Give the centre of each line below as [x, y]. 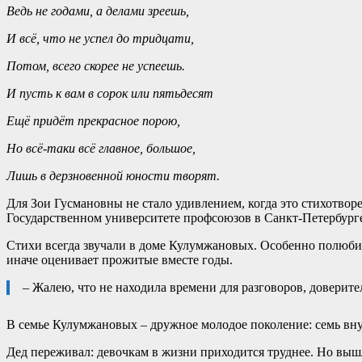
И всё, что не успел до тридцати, [100, 38]
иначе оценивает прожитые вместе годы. [120, 259]
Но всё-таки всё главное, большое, [101, 148]
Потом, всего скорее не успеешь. [96, 65]
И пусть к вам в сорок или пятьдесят [110, 93]
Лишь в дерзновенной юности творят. [113, 175]
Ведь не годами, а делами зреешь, [98, 11]
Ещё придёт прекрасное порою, [93, 120]
